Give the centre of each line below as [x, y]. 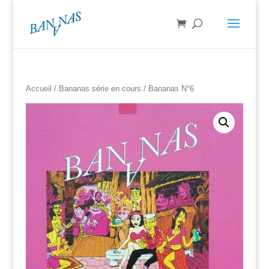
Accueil [38, 89]
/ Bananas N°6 [167, 89]
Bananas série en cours [100, 89]
